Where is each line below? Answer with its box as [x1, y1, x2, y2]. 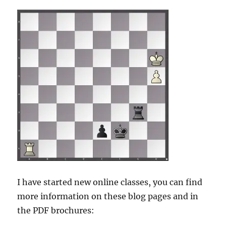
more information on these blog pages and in [17, 191, 199, 202]
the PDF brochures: [17, 205, 95, 216]
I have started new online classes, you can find [17, 177, 203, 188]
